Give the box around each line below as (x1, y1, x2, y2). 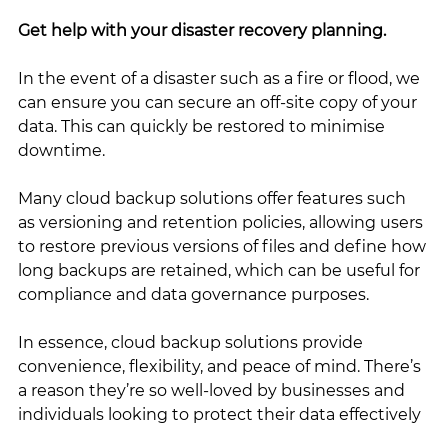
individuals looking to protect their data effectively (18, 404, 421, 424)
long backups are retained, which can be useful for (18, 260, 424, 280)
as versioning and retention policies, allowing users (18, 212, 427, 232)
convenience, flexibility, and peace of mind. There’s (18, 356, 425, 376)
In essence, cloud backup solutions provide (18, 332, 367, 352)
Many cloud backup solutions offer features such (18, 188, 410, 208)
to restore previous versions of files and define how (18, 236, 430, 256)
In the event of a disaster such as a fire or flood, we (18, 68, 424, 88)
